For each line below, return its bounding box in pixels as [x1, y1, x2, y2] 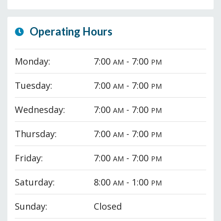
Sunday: [15, 200, 47, 213]
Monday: [15, 55, 50, 68]
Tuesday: [15, 79, 52, 92]
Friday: [15, 152, 43, 164]
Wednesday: [15, 104, 65, 116]
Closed [91, 200, 122, 213]
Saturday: [15, 176, 55, 188]
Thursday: [15, 128, 57, 140]
